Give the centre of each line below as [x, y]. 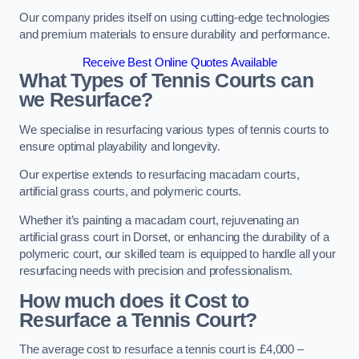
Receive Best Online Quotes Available [179, 63]
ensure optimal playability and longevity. [121, 146]
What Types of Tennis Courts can [166, 81]
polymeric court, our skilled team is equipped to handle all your [177, 254]
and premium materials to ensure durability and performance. [175, 34]
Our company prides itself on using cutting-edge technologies [175, 17]
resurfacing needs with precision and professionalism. [156, 271]
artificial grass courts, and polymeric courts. [132, 192]
